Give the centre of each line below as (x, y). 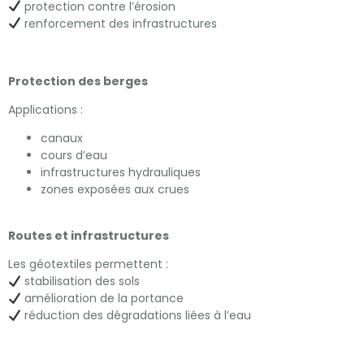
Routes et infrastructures (89, 235)
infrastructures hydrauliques (121, 173)
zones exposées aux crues (115, 190)
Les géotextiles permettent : (88, 264)
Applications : (45, 110)
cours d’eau (74, 156)
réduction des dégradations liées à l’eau (136, 316)
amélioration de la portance (102, 299)
